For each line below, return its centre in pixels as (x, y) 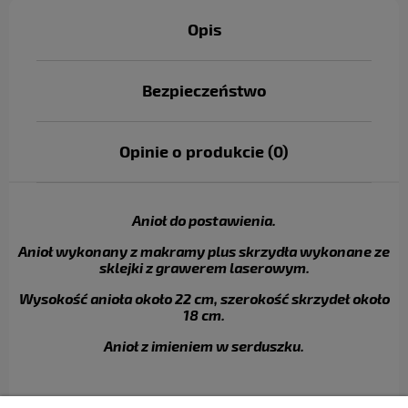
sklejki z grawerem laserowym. (204, 267)
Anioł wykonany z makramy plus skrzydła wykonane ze (204, 251)
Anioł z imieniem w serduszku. (204, 346)
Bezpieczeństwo (204, 90)
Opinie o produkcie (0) (204, 151)
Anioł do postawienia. (204, 220)
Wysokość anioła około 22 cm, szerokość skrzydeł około (204, 298)
